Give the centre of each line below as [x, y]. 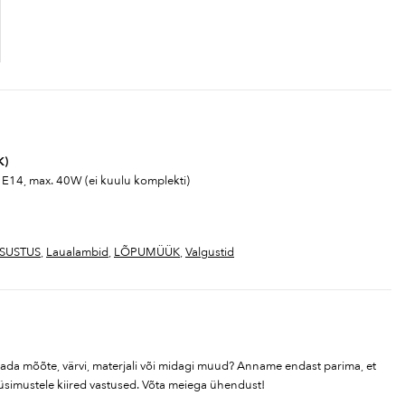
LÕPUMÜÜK [147, 253]
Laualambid [77, 253]
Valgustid [210, 253]
